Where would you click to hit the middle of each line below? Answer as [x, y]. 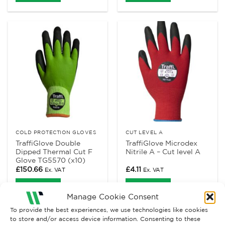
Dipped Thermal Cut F [54, 152]
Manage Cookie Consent [113, 197]
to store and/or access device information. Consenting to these [105, 218]
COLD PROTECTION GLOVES [56, 132]
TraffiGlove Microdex [162, 143]
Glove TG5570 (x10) [51, 160]
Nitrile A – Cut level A [163, 152]
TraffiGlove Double [48, 143]
